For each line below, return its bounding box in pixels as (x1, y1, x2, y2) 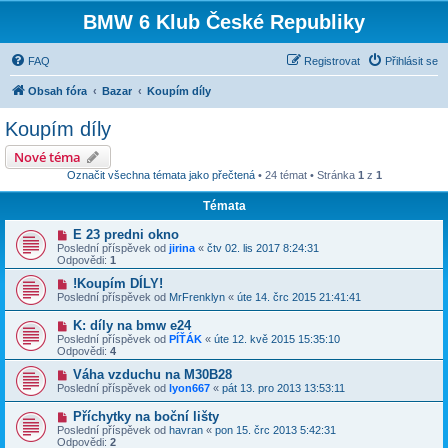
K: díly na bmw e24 (72, 318, 191, 333)
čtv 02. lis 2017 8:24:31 (207, 242, 319, 254)
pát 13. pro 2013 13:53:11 (222, 382, 345, 394)
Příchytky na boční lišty (72, 409, 219, 424)
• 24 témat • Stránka (254, 169, 358, 181)
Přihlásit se (385, 55, 438, 67)
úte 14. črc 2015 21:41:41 (237, 291, 361, 303)
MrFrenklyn (169, 291, 225, 303)
